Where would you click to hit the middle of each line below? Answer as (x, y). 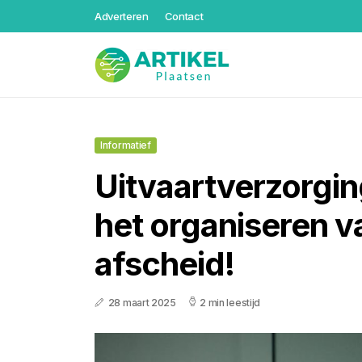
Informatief (126, 145)
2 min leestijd (230, 303)
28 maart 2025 (142, 303)
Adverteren (122, 16)
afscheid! (164, 264)
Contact (184, 16)
